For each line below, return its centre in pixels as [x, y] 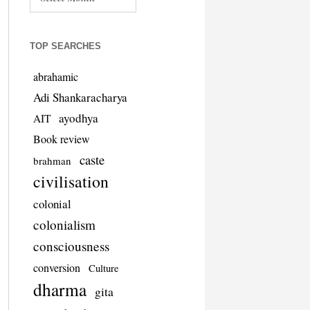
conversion [56, 268]
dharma [60, 290]
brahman [52, 161]
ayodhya [78, 118]
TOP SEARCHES [65, 46]
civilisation [71, 182]
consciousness [71, 246]
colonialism [64, 225]
